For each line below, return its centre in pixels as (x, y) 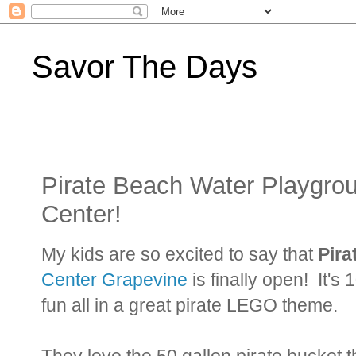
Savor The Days (145, 67)
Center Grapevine (114, 279)
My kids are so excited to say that (180, 254)
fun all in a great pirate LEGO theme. (194, 305)
